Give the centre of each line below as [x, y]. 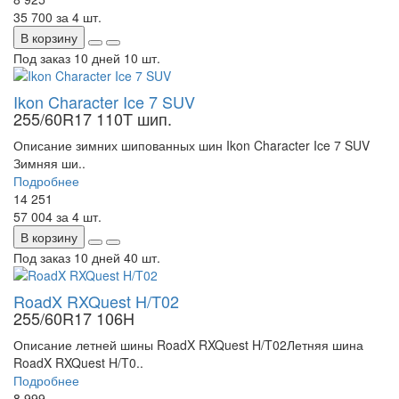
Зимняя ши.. [49, 163]
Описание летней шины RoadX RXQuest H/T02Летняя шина [188, 345]
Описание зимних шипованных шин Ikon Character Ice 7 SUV [191, 146]
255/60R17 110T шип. [93, 119]
